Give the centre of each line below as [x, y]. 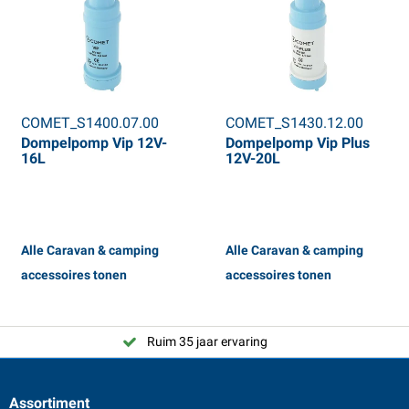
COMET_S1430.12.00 [294, 123]
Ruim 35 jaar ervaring [207, 341]
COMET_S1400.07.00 [89, 123]
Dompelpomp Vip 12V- [94, 143]
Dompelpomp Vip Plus [297, 143]
